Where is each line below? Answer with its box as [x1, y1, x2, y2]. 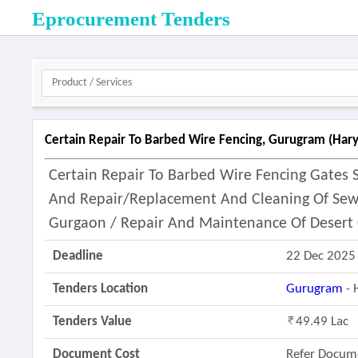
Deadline [53, 249, 104, 263]
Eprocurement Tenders [32, 8, 231, 30]
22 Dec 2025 [286, 249, 356, 263]
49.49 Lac [296, 315, 349, 328]
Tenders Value [53, 315, 133, 328]
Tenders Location [53, 282, 149, 296]
